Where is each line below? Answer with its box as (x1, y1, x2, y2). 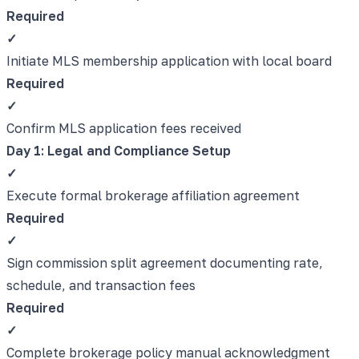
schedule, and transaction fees (6, 276, 196, 293)
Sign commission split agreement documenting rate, (6, 254, 323, 271)
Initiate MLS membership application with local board (6, 52, 332, 69)
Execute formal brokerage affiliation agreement (6, 187, 300, 204)
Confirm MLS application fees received (6, 119, 241, 136)
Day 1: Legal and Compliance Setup (6, 142, 231, 159)
